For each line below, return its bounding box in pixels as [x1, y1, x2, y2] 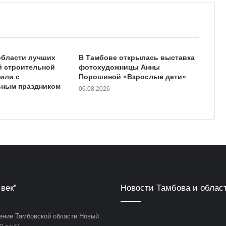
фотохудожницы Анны [79, 63, 160, 72]
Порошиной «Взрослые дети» [79, 73, 187, 81]
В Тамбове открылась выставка [79, 53, 195, 62]
